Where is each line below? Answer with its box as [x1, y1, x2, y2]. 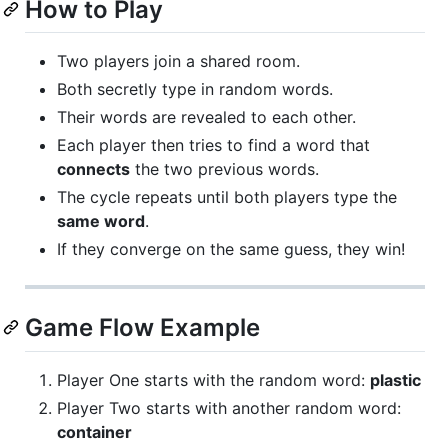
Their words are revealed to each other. [57, 107, 356, 128]
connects [57, 159, 130, 180]
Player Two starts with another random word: [57, 397, 401, 418]
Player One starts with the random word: [57, 369, 370, 390]
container [57, 421, 132, 442]
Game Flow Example [25, 313, 260, 343]
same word [57, 211, 145, 232]
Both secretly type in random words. [57, 79, 333, 100]
